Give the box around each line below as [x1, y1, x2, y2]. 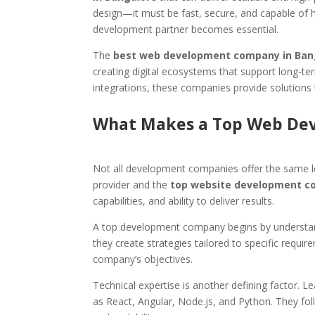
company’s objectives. [93, 252, 193, 266]
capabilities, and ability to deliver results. [93, 193, 274, 207]
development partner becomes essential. [93, 22, 278, 36]
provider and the [93, 177, 170, 191]
